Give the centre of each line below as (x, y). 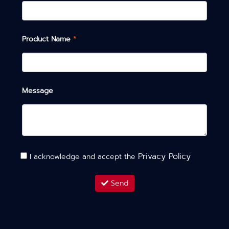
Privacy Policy (164, 156)
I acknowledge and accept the (83, 157)
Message (38, 91)
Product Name (46, 39)
